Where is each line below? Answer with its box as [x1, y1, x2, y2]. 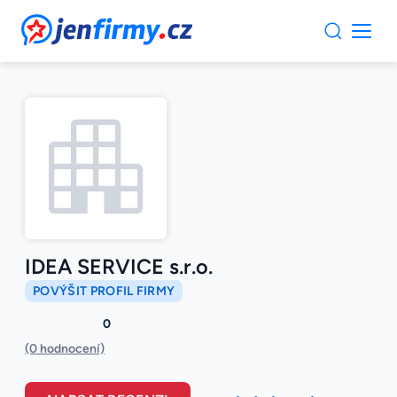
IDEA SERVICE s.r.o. [25, 254, 213, 280]
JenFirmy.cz [21, 13, 117, 35]
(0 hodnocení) [25, 341, 105, 357]
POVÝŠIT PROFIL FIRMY [33, 284, 175, 300]
